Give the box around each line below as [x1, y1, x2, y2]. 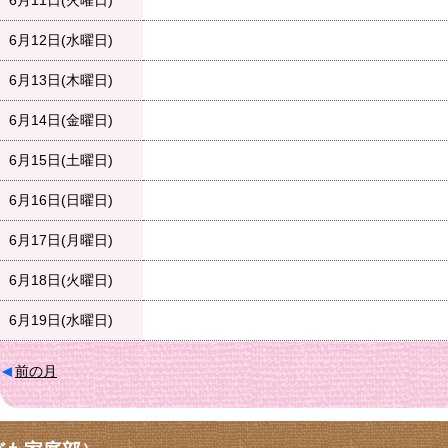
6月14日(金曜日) [9, 112, 113, 129]
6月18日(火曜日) [9, 272, 113, 289]
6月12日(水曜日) [9, 32, 113, 49]
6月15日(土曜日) [9, 152, 113, 169]
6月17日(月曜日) [9, 232, 113, 249]
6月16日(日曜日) [9, 192, 113, 209]
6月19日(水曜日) [9, 312, 113, 329]
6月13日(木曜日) [9, 72, 113, 89]
